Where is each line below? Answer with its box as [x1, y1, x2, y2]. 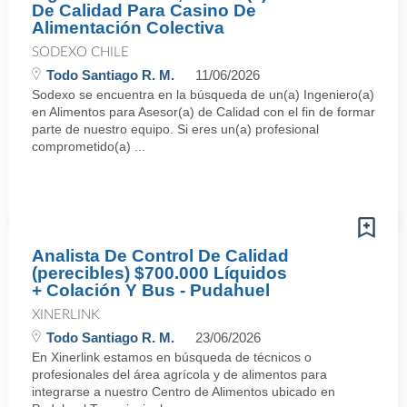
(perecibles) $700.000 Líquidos [32, 263, 287, 283]
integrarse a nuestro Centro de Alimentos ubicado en [32, 384, 335, 399]
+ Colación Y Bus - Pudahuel [32, 281, 270, 300]
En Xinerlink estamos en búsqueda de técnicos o [32, 350, 312, 364]
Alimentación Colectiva [32, 18, 224, 37]
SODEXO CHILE [32, 45, 129, 59]
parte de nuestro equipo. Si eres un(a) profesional [32, 122, 319, 136]
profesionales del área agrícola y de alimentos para [32, 367, 327, 382]
